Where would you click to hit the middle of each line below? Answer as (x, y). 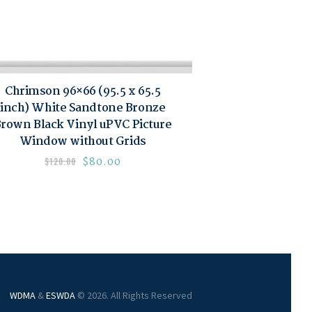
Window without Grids (83, 141)
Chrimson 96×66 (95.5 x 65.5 (83, 91)
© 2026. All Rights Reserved (133, 295)
